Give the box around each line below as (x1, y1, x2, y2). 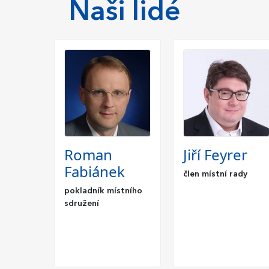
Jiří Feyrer (183, 144, 247, 165)
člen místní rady (183, 169, 247, 178)
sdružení (64, 199, 99, 208)
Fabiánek (64, 161, 125, 181)
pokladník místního (64, 186, 142, 195)
